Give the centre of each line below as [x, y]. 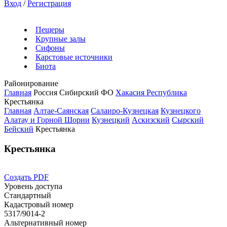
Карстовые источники [74, 57]
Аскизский [151, 120]
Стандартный [28, 196]
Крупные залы [61, 39]
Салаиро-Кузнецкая [125, 111]
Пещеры [50, 30]
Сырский [188, 120]
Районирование [31, 83]
